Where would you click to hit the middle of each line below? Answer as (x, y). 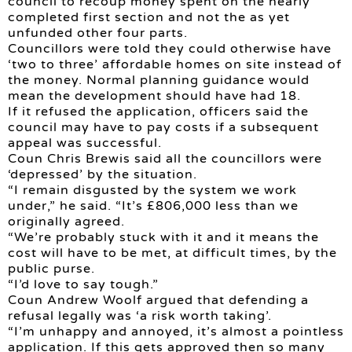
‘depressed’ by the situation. (103, 175)
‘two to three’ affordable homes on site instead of (175, 65)
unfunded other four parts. (98, 33)
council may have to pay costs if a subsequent (163, 128)
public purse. (51, 269)
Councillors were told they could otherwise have (170, 49)
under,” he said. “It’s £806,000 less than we (153, 206)
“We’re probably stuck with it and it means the (163, 238)
